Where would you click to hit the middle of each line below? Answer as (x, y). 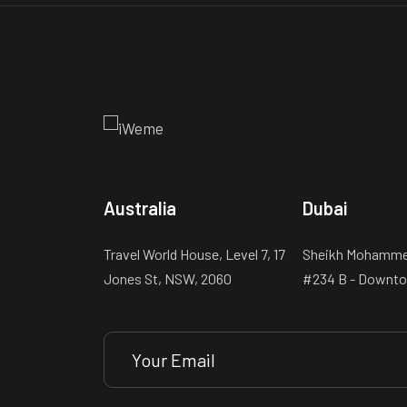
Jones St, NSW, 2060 (168, 278)
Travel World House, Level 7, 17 (194, 253)
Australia (140, 208)
